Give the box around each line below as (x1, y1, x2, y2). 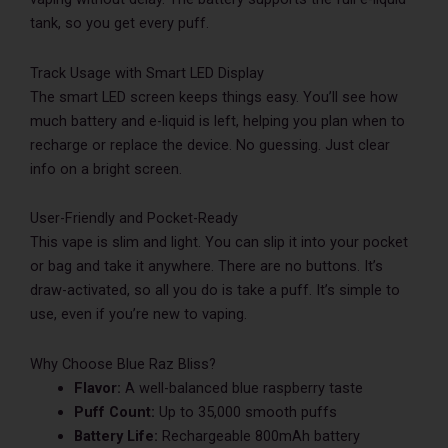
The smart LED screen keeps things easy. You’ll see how (30, 87, 398, 106)
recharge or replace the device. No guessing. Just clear (30, 135, 390, 154)
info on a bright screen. (30, 159, 182, 178)
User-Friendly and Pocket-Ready (30, 209, 238, 228)
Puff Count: (73, 402, 155, 421)
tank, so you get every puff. (30, 14, 209, 33)
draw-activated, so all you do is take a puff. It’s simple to (30, 281, 400, 300)
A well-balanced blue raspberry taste (120, 378, 363, 397)
